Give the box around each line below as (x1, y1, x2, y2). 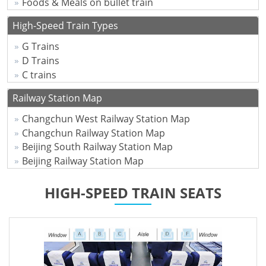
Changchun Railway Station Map (21, 126, 165, 140)
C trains (21, 68, 56, 81)
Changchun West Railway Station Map (21, 112, 190, 126)
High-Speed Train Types (12, 19, 118, 33)
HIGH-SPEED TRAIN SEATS (45, 183, 221, 203)
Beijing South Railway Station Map (21, 140, 173, 154)
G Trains (21, 40, 59, 53)
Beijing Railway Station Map (21, 154, 144, 167)
